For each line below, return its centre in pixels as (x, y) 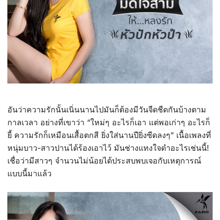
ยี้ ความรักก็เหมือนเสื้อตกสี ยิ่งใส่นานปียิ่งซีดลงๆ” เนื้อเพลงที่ (109, 135)
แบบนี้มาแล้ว (29, 173)
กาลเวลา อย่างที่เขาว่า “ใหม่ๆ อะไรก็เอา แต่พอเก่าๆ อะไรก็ (109, 122)
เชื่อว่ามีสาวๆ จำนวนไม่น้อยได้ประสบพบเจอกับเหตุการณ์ (104, 160)
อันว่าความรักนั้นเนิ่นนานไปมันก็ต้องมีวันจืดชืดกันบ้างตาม (107, 109)
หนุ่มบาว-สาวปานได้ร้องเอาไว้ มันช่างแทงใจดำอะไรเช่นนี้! (108, 148)
